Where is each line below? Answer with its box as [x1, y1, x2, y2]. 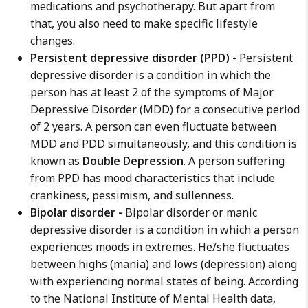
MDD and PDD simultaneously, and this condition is [30, 136, 297, 151]
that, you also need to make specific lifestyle [30, 16, 258, 31]
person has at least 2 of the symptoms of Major [30, 85, 274, 100]
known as [30, 153, 82, 168]
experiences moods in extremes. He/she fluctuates [30, 239, 289, 254]
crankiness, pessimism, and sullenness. [30, 188, 234, 203]
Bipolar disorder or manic [122, 205, 257, 220]
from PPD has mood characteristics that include [30, 170, 275, 186]
